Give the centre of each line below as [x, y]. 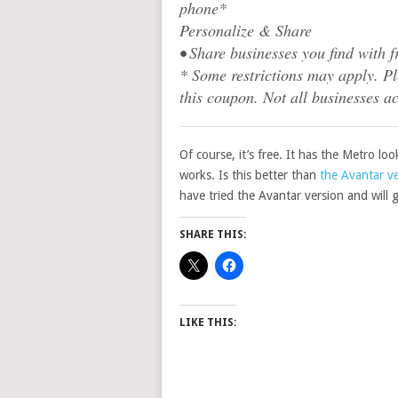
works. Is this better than [250, 175]
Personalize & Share [246, 30]
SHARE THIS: [213, 235]
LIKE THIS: [208, 322]
